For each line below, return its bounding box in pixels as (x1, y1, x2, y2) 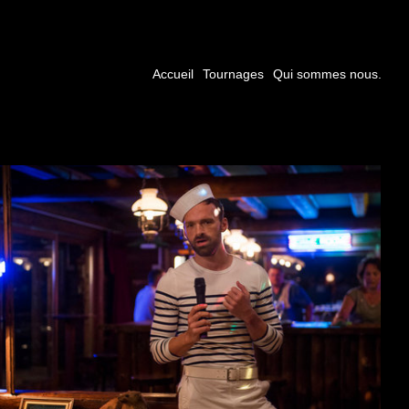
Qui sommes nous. (273, 67, 382, 81)
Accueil (152, 67, 194, 81)
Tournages (203, 67, 264, 81)
